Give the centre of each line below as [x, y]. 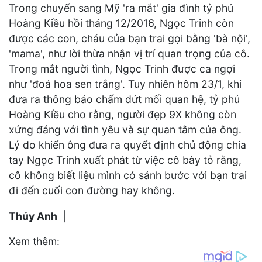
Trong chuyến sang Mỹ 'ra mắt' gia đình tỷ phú [121, 8]
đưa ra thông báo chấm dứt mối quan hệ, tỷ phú [124, 99]
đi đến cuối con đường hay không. [93, 191]
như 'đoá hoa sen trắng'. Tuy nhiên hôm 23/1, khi [125, 84]
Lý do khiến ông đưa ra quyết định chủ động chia [127, 145]
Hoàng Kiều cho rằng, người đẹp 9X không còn [123, 115]
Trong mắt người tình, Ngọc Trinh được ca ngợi [122, 69]
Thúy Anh [33, 216]
